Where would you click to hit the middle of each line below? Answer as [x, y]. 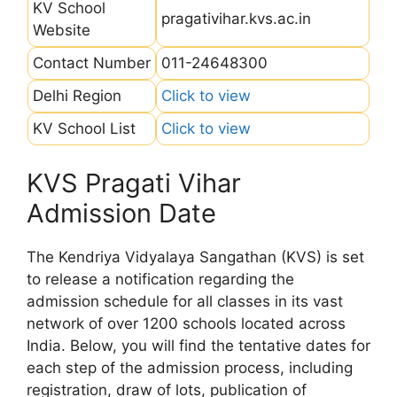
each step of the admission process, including [190, 368]
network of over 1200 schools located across [186, 323]
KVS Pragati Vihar [134, 183]
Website [62, 30]
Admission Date [121, 213]
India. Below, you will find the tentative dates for [198, 346]
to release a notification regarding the [160, 279]
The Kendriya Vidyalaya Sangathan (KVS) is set [195, 257]
